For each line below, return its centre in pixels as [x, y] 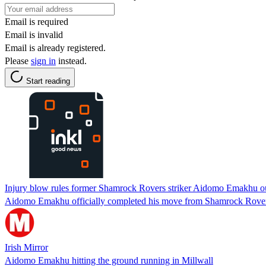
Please [18, 61]
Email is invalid [34, 34]
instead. [71, 61]
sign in [43, 61]
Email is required [37, 21]
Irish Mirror [26, 247]
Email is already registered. [55, 47]
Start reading [48, 81]
